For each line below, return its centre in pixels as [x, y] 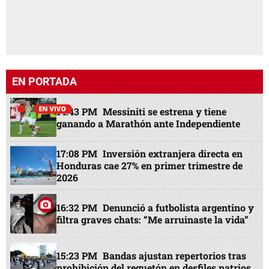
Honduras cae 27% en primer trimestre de [150, 165]
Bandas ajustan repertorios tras [175, 256]
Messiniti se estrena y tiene [165, 111]
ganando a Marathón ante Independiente [149, 123]
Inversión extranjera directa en [173, 153]
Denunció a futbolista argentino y [179, 207]
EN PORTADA [44, 81]
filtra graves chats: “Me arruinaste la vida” [153, 219]
